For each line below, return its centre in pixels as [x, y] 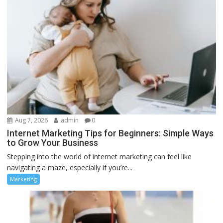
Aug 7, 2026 [31, 120]
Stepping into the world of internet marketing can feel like [100, 156]
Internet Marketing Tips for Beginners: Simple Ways [111, 133]
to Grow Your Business [53, 142]
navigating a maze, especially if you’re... [70, 167]
